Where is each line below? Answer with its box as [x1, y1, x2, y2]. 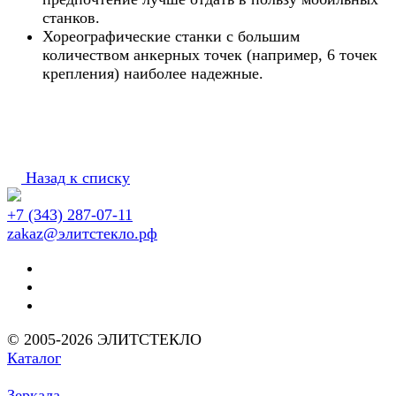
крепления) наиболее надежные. [42, 64, 263, 82]
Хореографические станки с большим [42, 27, 300, 45]
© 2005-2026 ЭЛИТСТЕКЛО [7, 330, 202, 348]
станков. [42, 8, 100, 27]
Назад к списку [26, 168, 130, 187]
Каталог [7, 348, 61, 367]
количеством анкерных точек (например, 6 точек [42, 45, 377, 64]
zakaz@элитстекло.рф [7, 224, 157, 242]
